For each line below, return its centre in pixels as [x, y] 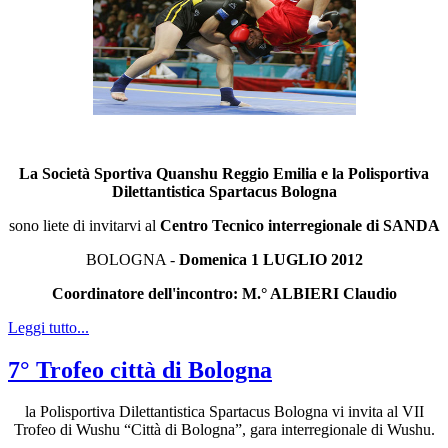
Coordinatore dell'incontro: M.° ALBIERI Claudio [224, 293]
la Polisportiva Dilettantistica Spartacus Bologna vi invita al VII [224, 412]
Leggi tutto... [48, 327]
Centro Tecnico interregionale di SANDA [299, 225]
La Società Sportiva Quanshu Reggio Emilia [170, 173]
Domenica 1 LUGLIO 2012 [270, 259]
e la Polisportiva [375, 173]
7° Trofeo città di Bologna [140, 369]
